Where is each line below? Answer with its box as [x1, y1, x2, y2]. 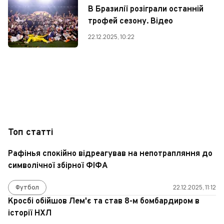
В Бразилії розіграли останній [88, 4, 203, 15]
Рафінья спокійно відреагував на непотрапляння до [8, 149, 212, 159]
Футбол [15, 183, 39, 192]
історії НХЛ [8, 208, 51, 219]
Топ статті [8, 127, 53, 139]
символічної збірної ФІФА [8, 161, 107, 171]
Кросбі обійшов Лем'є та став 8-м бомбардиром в [8, 196, 199, 207]
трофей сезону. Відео [88, 16, 173, 27]
